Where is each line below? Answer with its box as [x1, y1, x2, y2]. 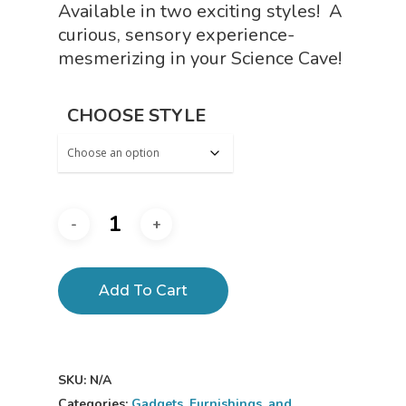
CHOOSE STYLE [67, 103, 206, 129]
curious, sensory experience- [58, 23, 295, 48]
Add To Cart [99, 282, 188, 300]
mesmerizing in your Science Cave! [58, 46, 342, 72]
